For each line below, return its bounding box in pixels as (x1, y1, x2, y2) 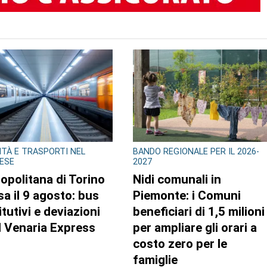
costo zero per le (132, 236, 227, 251)
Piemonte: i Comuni (132, 188, 241, 203)
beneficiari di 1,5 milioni (132, 204, 265, 219)
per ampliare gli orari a (132, 220, 257, 235)
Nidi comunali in (132, 172, 221, 187)
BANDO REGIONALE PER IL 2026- (132, 146, 259, 157)
